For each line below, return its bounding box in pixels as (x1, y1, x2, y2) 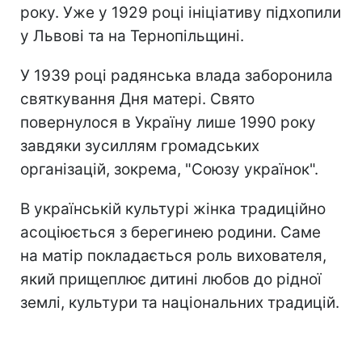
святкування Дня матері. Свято (20, 89, 255, 108)
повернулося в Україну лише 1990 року (20, 112, 316, 132)
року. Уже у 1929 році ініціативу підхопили (20, 2, 341, 22)
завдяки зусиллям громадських (20, 136, 259, 155)
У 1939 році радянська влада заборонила (20, 65, 333, 85)
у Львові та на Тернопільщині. (20, 26, 244, 45)
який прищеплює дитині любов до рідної (20, 269, 322, 288)
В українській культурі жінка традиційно (20, 199, 326, 218)
